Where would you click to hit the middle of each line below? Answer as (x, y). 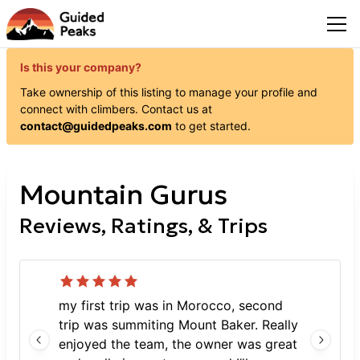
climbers (113, 109)
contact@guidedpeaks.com (96, 126)
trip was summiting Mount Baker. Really (178, 325)
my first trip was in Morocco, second (171, 305)
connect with (55, 109)
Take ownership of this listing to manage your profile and (169, 92)
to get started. (213, 126)
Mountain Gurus (123, 194)
